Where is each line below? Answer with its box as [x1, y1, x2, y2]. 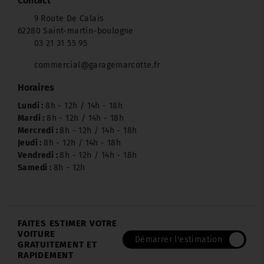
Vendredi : [18, 150, 60, 161]
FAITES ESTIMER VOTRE [18, 218, 118, 229]
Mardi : [18, 113, 47, 124]
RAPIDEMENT [18, 250, 74, 261]
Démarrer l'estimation [134, 234, 223, 245]
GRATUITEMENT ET [18, 239, 98, 250]
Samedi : [18, 163, 54, 173]
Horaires [18, 82, 54, 94]
